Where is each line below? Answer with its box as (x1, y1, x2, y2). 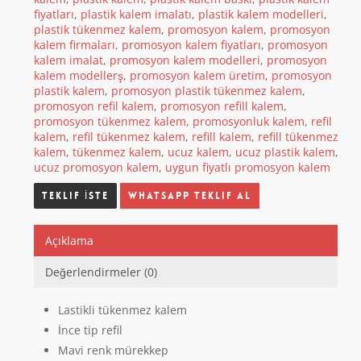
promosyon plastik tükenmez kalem (110, 83, 302, 99)
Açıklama (44, 233, 93, 249)
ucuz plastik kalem (234, 144, 335, 160)
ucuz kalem (167, 144, 229, 160)
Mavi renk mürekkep (57, 342, 168, 359)
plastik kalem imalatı (80, 6, 192, 23)
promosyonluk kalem (192, 114, 305, 130)
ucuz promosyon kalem (33, 160, 159, 176)
